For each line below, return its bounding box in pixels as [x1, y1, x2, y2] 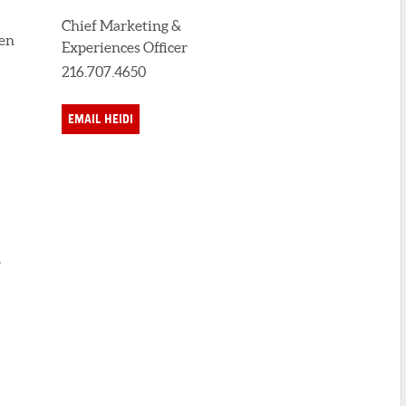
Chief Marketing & [62, 16, 181, 34]
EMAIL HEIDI [68, 111, 133, 128]
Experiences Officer [62, 38, 188, 55]
